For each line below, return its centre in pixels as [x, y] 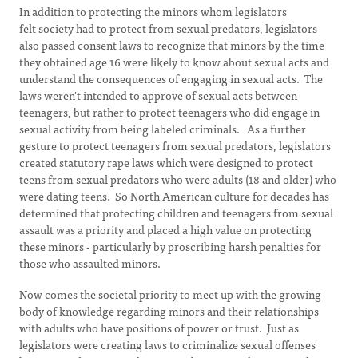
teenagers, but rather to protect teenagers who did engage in [169, 112]
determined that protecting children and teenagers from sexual [176, 213]
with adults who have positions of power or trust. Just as [159, 328]
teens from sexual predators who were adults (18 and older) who [178, 179]
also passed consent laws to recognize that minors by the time [172, 45]
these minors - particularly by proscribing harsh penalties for [170, 246]
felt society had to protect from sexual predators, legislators [168, 28]
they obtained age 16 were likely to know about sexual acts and [174, 62]
